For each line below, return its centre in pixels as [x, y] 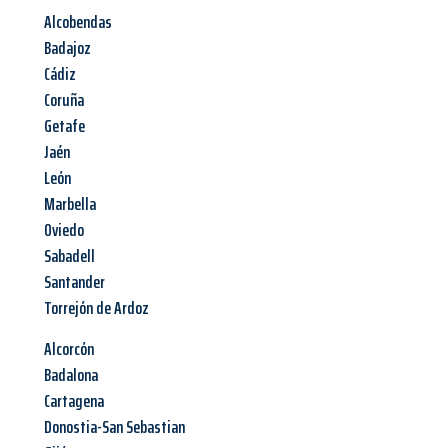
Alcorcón [69, 349]
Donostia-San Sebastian [114, 427]
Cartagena [74, 401]
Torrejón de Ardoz [96, 308]
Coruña [64, 100]
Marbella [70, 204]
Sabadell [69, 256]
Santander [74, 282]
